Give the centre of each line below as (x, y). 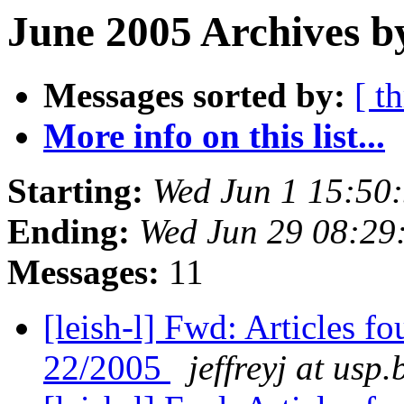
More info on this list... (214, 136)
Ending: (69, 232)
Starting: (75, 191)
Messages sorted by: (194, 96)
